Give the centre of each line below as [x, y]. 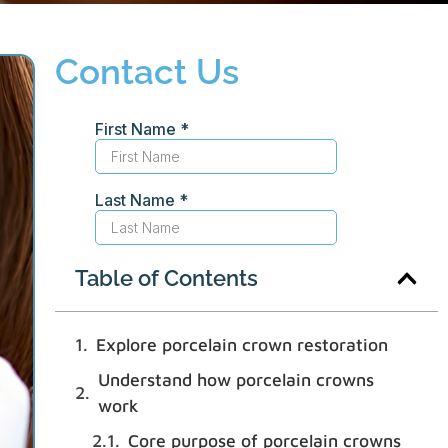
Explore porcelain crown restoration [241, 345]
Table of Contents [166, 278]
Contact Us [146, 72]
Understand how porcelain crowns [235, 380]
